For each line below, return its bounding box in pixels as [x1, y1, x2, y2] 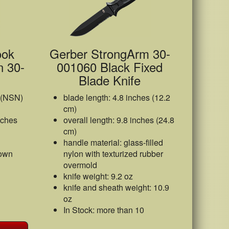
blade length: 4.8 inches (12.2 [63, 91, 170, 103]
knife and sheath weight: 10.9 [63, 181, 169, 193]
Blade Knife [79, 71, 141, 89]
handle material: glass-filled [63, 136, 163, 148]
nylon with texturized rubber [63, 148, 163, 159]
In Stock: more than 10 [63, 204, 144, 216]
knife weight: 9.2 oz [63, 170, 133, 182]
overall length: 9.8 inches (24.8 [63, 114, 174, 126]
